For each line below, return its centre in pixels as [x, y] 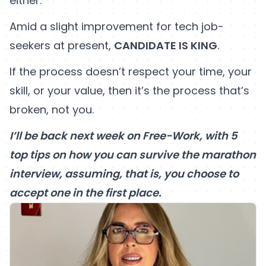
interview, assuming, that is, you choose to [124, 174]
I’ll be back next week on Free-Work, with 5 [123, 136]
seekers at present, [62, 46]
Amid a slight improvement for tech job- [117, 27]
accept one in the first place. [85, 193]
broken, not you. [52, 110]
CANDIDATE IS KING [166, 46]
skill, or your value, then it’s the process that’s [129, 91]
